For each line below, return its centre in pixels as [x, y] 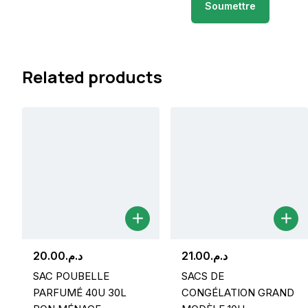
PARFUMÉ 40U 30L [80, 292]
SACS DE [203, 276]
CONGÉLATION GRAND [238, 292]
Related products [92, 77]
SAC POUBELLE [71, 276]
